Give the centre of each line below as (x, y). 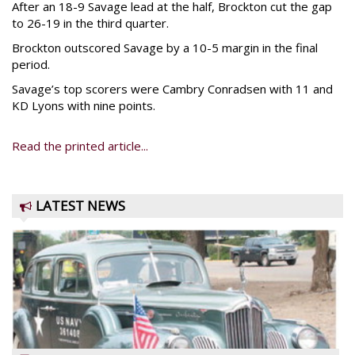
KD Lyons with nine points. (84, 105)
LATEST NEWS (80, 206)
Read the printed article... (80, 146)
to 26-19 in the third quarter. (90, 23)
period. (31, 64)
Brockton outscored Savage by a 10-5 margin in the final (165, 48)
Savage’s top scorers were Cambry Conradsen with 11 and (172, 89)
